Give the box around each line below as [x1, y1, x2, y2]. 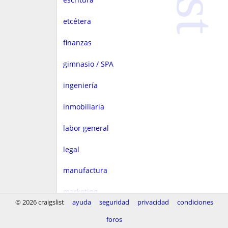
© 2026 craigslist [15, 197, 64, 207]
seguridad [99, 197, 129, 207]
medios [63, 208, 88, 218]
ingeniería [63, 80, 98, 90]
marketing [63, 187, 98, 197]
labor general [63, 123, 109, 133]
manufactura [63, 165, 107, 176]
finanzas [63, 38, 92, 48]
